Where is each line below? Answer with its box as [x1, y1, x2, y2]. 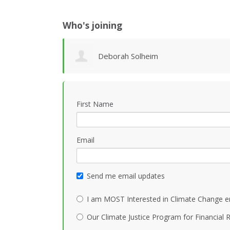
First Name [76, 99, 113, 109]
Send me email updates [87, 171, 165, 181]
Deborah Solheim [98, 50, 158, 61]
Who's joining [63, 18, 122, 31]
